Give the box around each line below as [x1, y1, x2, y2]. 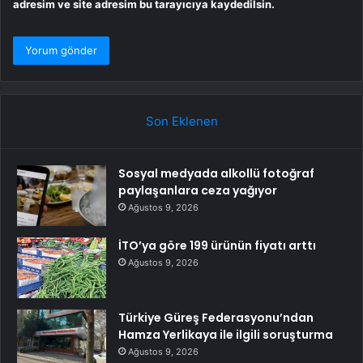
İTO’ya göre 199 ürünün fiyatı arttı [118, 237, 316, 254]
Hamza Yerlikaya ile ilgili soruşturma [118, 327, 333, 344]
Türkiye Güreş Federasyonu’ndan [118, 310, 314, 327]
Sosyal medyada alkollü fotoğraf [118, 165, 314, 182]
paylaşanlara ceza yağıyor [118, 182, 277, 199]
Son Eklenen [145, 113, 218, 130]
